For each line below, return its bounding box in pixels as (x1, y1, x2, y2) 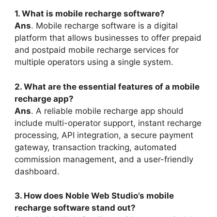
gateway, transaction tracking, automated (15, 142, 177, 152)
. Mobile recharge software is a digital (31, 21, 178, 31)
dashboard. (15, 166, 60, 176)
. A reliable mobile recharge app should (31, 106, 184, 116)
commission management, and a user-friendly (15, 154, 193, 164)
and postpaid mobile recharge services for (15, 45, 179, 55)
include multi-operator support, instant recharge (15, 118, 201, 128)
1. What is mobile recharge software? (15, 9, 165, 19)
